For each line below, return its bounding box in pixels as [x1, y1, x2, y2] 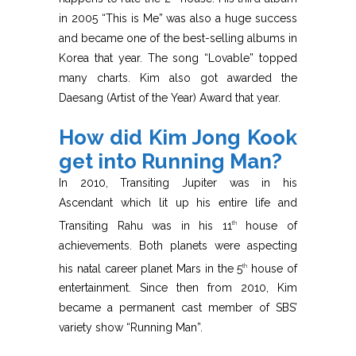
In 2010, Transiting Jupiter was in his [59, 176, 297, 189]
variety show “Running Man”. [59, 321, 203, 335]
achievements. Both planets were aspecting [59, 238, 297, 252]
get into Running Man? [59, 149, 282, 173]
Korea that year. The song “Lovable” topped [59, 51, 297, 64]
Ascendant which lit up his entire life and [59, 195, 297, 209]
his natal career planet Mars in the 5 [59, 261, 243, 275]
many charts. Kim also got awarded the [59, 71, 297, 84]
